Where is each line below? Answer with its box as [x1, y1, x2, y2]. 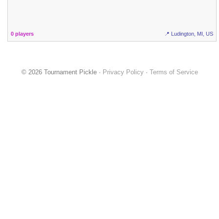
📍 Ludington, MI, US [164, 30, 213, 37]
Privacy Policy [102, 68, 144, 76]
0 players [11, 30, 34, 37]
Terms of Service [149, 68, 198, 76]
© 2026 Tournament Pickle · [21, 68, 103, 76]
